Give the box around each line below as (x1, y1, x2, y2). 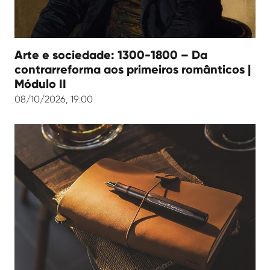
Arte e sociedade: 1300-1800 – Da (14, 48, 207, 63)
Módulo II (14, 77, 66, 92)
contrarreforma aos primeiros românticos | (14, 62, 254, 77)
